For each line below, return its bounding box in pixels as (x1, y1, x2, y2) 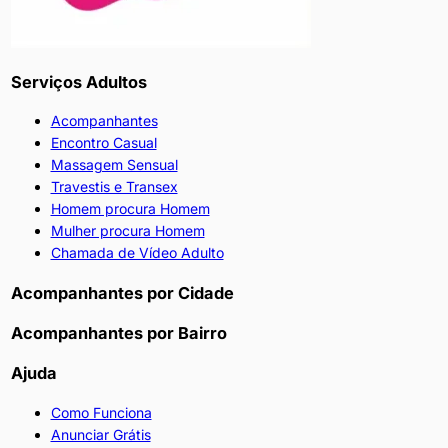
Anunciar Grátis (50, 425, 151, 443)
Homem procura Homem (50, 200, 210, 218)
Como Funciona (50, 403, 152, 421)
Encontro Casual (50, 134, 157, 152)
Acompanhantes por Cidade (10, 282, 234, 303)
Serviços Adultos (10, 71, 147, 92)
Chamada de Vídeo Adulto (50, 244, 224, 262)
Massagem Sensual (50, 156, 178, 174)
